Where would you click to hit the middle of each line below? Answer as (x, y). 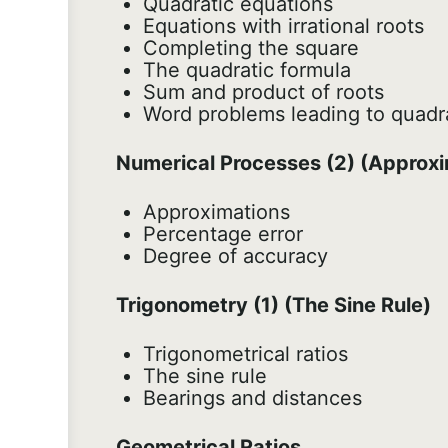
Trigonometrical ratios (245, 354)
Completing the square (251, 48)
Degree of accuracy (235, 256)
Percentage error (223, 234)
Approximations (216, 212)
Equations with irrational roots (283, 26)
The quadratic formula (247, 70)
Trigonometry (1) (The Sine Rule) (273, 305)
